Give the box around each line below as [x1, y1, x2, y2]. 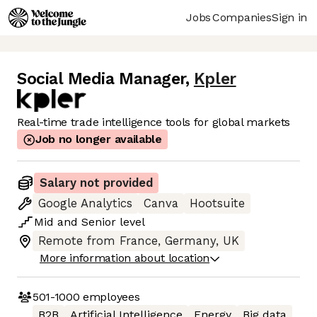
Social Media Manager [17, 69, 185, 89]
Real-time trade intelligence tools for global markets [17, 115, 291, 129]
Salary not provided [40, 176, 153, 190]
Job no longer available [35, 132, 162, 146]
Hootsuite [190, 197, 245, 211]
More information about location [40, 251, 210, 265]
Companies [212, 10, 272, 24]
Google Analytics [38, 197, 132, 211]
